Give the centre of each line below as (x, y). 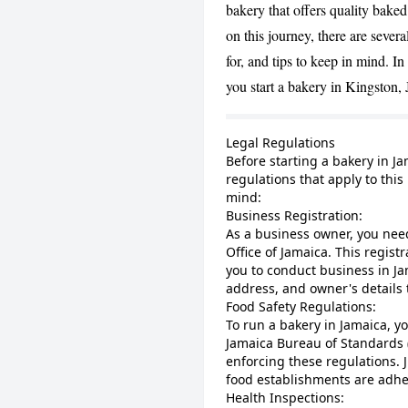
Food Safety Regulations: (301, 306)
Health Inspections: (285, 398)
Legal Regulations (280, 143)
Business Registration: (294, 215)
